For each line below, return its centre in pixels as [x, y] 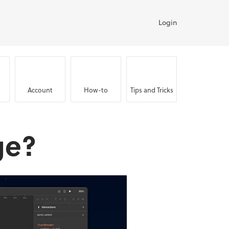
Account [40, 89]
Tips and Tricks [152, 89]
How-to [96, 89]
